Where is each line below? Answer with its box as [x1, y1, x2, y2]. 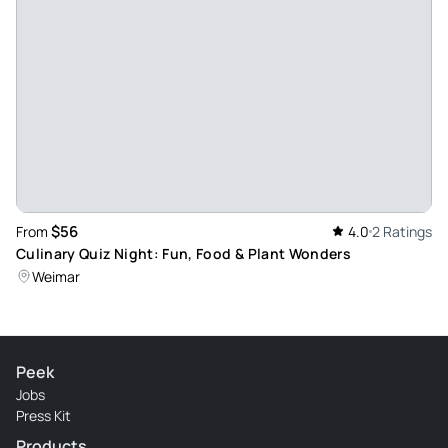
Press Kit [16, 406, 71, 426]
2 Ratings [372, 222, 432, 242]
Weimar [32, 267, 80, 287]
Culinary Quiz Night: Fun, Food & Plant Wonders [16, 244, 352, 264]
